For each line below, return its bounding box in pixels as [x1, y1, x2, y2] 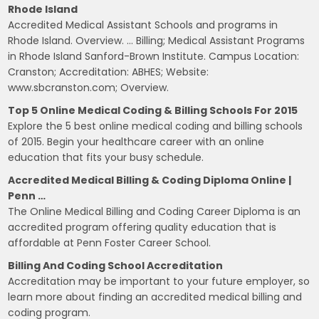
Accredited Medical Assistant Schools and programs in [8, 17, 278, 32]
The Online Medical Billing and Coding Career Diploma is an [8, 204, 301, 219]
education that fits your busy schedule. [8, 150, 204, 164]
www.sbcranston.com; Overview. [8, 80, 169, 95]
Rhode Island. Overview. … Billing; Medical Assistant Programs [8, 33, 305, 48]
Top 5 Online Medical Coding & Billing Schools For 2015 [8, 103, 298, 117]
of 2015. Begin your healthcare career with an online [8, 134, 265, 149]
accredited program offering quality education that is [8, 219, 277, 234]
